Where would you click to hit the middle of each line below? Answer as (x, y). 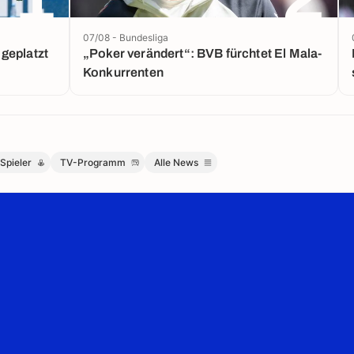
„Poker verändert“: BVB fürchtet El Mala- (203, 54)
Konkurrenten (123, 73)
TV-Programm (93, 163)
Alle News (176, 163)
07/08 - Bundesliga (126, 37)
